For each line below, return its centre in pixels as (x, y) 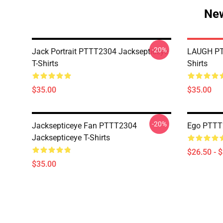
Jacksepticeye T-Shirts (71, 137)
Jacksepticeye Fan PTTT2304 (84, 125)
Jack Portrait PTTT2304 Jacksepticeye (100, 51)
